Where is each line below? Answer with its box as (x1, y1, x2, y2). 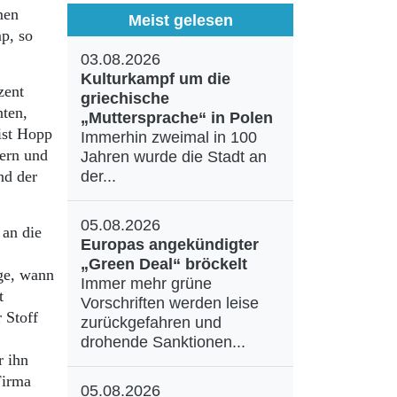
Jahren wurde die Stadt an (81, 148, 267, 166)
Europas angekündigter (81, 236, 259, 253)
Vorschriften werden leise (81, 294, 259, 312)
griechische (81, 90, 169, 107)
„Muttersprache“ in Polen (81, 109, 273, 127)
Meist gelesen (128, 11, 233, 29)
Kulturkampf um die (81, 70, 230, 88)
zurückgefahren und (81, 314, 222, 331)
